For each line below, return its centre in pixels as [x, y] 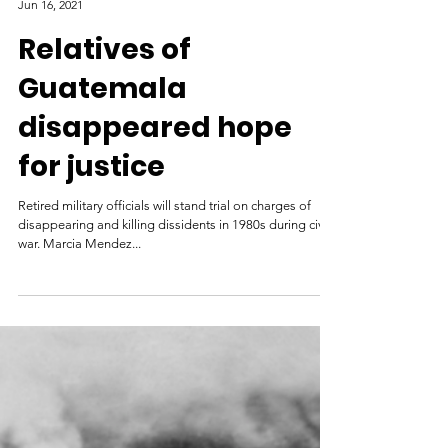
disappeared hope [155, 171]
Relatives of [104, 93]
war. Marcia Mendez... [79, 287]
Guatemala [102, 132]
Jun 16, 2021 [50, 48]
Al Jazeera [45, 31]
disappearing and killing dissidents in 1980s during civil [174, 268]
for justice [91, 210]
